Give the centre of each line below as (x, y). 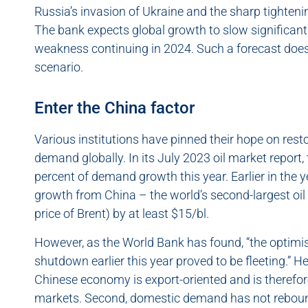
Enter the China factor (114, 108)
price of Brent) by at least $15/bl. (123, 214)
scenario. (59, 67)
